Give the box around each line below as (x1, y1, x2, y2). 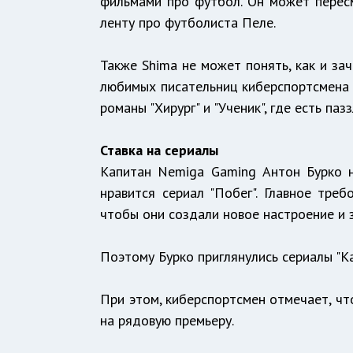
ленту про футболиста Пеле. (100, 13, 277, 32)
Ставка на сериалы (100, 141, 219, 160)
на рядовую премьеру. (100, 311, 235, 330)
